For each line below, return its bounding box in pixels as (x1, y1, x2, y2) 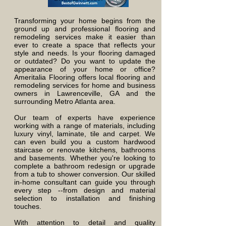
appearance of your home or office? (14, 65, 155, 73)
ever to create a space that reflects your (14, 41, 155, 49)
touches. (14, 202, 41, 210)
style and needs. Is (14, 49, 78, 57)
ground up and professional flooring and (14, 25, 155, 33)
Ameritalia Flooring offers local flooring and (14, 73, 155, 81)
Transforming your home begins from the (14, 17, 155, 25)
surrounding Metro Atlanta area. (14, 97, 118, 105)
